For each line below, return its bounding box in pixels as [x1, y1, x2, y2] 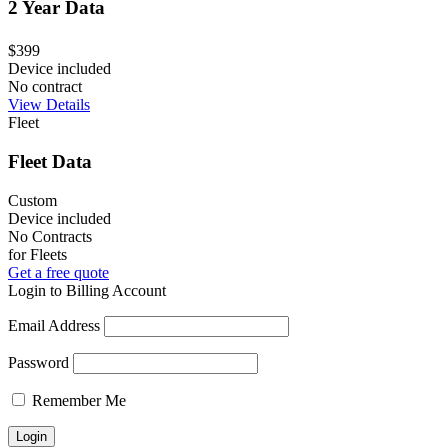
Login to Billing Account [8, 281, 166, 299]
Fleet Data [8, 150, 92, 172]
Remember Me [28, 391, 126, 409]
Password [8, 353, 69, 371]
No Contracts [8, 227, 92, 245]
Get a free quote [8, 263, 109, 281]
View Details [8, 96, 90, 114]
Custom [8, 191, 57, 209]
